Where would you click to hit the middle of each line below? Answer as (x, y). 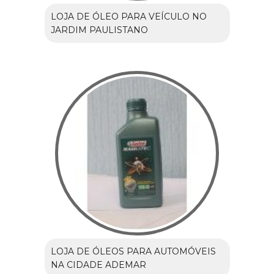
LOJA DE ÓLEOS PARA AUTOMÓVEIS (133, 251)
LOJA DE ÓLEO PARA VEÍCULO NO (128, 16)
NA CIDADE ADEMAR (98, 265)
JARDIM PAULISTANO (99, 30)
